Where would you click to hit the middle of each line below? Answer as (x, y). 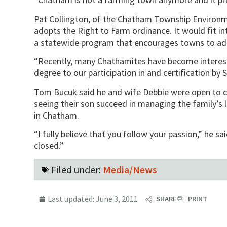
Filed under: (77, 170)
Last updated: (71, 199)
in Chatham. (57, 115)
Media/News (130, 170)
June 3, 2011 (117, 199)
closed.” (49, 145)
